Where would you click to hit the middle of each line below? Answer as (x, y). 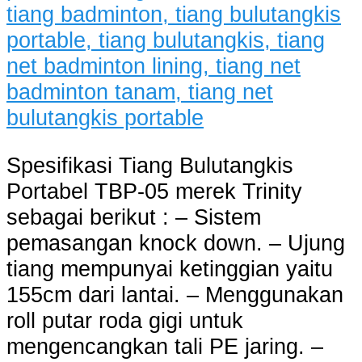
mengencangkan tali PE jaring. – (165, 346)
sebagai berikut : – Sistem (134, 217)
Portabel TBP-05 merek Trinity (154, 191)
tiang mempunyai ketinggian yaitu (170, 268)
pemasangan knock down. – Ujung (176, 242)
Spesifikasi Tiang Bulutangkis (150, 165)
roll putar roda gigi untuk (125, 320)
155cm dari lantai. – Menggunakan (175, 294)
